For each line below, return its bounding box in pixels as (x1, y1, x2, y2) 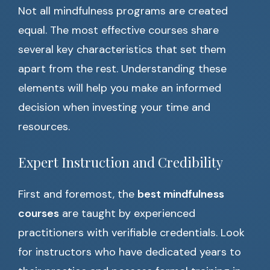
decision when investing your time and (18, 100, 210, 115)
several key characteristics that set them (18, 42, 226, 57)
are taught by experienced (59, 206, 195, 221)
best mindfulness (137, 187, 224, 202)
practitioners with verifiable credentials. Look (18, 225, 245, 240)
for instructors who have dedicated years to (18, 245, 241, 260)
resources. (18, 119, 70, 134)
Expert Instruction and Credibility (18, 153, 223, 172)
